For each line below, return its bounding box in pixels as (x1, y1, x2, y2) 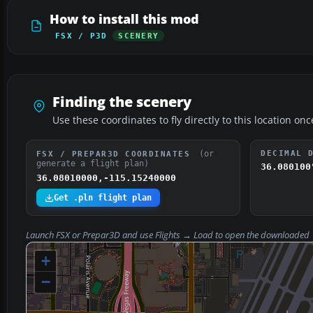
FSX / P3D (55, 31, 108, 41)
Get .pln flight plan (54, 193, 152, 203)
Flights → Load (155, 229, 213, 242)
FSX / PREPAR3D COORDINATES (36, 150, 196, 159)
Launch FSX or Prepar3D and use (26, 229, 155, 242)
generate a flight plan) (36, 159, 149, 169)
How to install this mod (50, 10, 199, 28)
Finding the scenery (52, 92, 191, 112)
